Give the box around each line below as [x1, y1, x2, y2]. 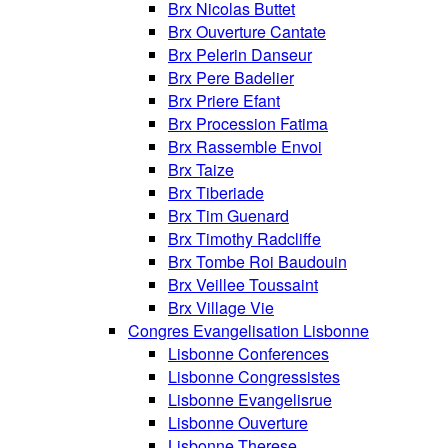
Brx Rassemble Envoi [168, 135, 322, 159]
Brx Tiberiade [168, 181, 264, 205]
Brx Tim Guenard [168, 204, 289, 228]
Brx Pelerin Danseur [168, 43, 312, 67]
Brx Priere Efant [168, 89, 280, 113]
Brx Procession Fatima [168, 112, 328, 136]
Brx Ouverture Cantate [168, 20, 326, 44]
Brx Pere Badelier [168, 66, 294, 90]
